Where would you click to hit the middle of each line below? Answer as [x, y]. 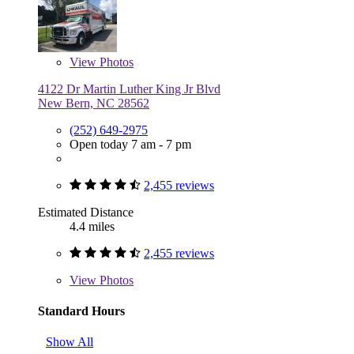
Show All [70, 342]
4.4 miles [92, 226]
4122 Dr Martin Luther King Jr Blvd [129, 88]
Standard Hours [81, 311]
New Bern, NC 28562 [94, 103]
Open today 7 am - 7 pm [130, 144]
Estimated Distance [86, 212]
